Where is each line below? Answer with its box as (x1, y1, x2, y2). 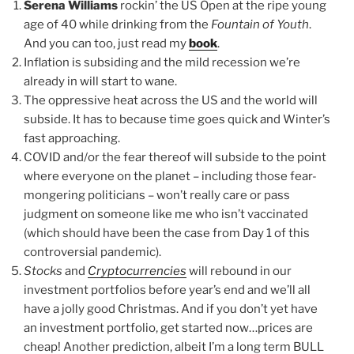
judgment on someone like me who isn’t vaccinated (24, 207, 308, 222)
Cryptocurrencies (88, 264, 186, 279)
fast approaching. (24, 131, 120, 146)
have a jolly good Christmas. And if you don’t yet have (24, 302, 318, 317)
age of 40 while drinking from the (24, 17, 211, 32)
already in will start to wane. (24, 74, 177, 89)
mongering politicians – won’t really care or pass (24, 188, 290, 203)
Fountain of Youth (211, 17, 309, 32)
